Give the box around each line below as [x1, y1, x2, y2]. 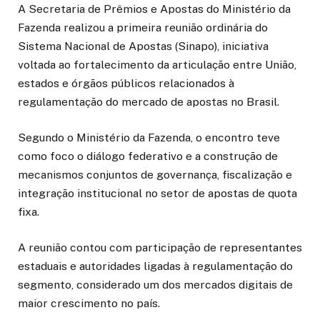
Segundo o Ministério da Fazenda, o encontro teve [18, 130, 280, 144]
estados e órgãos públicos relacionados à [18, 76, 234, 90]
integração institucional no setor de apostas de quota [18, 186, 297, 200]
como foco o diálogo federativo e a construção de [18, 149, 278, 163]
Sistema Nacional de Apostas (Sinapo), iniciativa [18, 39, 269, 53]
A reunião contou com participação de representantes [18, 240, 302, 254]
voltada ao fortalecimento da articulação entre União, [18, 57, 296, 71]
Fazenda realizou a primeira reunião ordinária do [18, 20, 268, 34]
